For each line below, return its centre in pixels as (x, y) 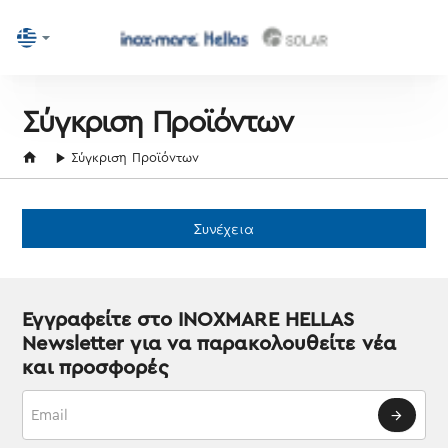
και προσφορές (95, 368)
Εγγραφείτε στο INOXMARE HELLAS (188, 320)
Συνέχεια (224, 228)
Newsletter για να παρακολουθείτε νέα (209, 344)
